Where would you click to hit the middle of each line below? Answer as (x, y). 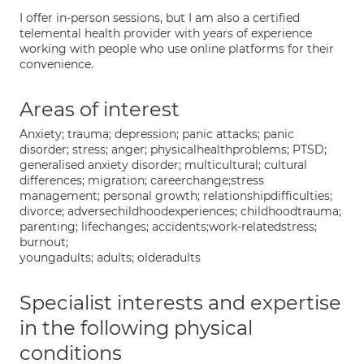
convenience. (56, 64)
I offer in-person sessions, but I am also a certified (160, 18)
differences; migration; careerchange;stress (142, 180)
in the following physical (136, 328)
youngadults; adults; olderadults (110, 258)
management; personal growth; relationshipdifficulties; (176, 196)
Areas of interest (100, 109)
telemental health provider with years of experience (166, 33)
